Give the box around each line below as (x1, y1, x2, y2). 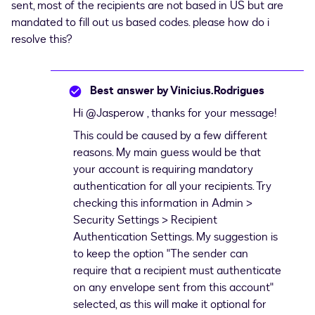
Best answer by (90, 83, 168, 98)
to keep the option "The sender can (73, 246, 248, 262)
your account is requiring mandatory (73, 162, 253, 177)
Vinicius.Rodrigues (168, 83, 264, 98)
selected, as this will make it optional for (73, 297, 266, 312)
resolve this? (11, 32, 72, 47)
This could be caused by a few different (73, 128, 267, 143)
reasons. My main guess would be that (73, 145, 261, 160)
